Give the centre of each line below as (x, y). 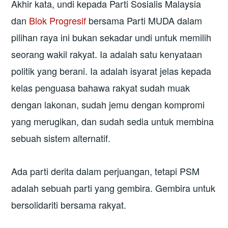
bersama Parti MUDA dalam (144, 21)
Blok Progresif (58, 21)
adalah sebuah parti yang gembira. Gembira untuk (113, 188)
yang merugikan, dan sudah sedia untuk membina (113, 121)
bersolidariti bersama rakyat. (69, 205)
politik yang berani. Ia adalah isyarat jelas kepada (111, 71)
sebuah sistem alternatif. (61, 138)
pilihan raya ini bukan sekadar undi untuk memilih (111, 37)
